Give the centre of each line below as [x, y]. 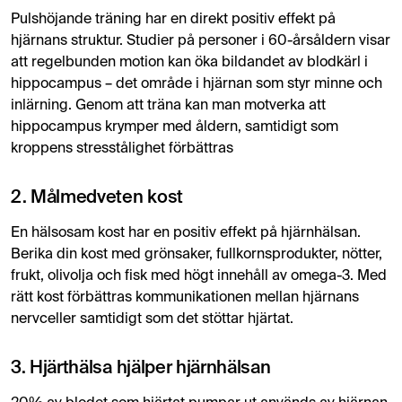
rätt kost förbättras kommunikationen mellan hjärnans [185, 297]
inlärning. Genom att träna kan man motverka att [168, 105]
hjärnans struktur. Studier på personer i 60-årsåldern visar [201, 41]
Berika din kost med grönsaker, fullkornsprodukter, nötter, [197, 254]
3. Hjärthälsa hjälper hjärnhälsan [141, 368]
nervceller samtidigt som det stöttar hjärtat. [152, 319]
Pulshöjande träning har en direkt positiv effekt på [173, 19]
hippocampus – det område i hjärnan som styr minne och [197, 84]
